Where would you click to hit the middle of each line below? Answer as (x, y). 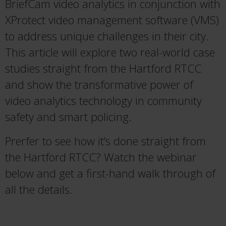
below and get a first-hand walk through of (110, 173)
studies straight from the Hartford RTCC (103, 68)
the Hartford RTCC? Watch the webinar (101, 157)
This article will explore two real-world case (110, 52)
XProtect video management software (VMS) (112, 20)
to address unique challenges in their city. (107, 36)
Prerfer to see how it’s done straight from (105, 141)
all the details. (39, 189)
